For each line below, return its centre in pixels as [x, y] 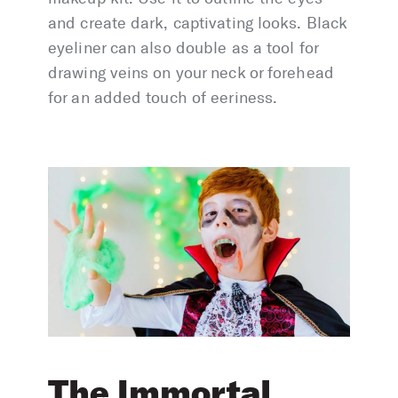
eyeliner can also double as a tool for [183, 48]
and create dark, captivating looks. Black [198, 24]
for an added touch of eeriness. [163, 98]
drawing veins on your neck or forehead [191, 73]
